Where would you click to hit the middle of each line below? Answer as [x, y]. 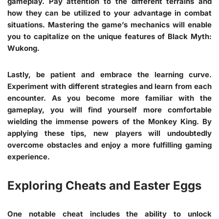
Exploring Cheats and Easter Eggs [104, 185]
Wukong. [23, 48]
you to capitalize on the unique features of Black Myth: [109, 36]
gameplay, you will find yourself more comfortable [109, 109]
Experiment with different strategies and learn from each [109, 86]
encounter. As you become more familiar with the [109, 98]
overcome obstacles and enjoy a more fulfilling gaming [109, 145]
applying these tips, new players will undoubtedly [109, 133]
